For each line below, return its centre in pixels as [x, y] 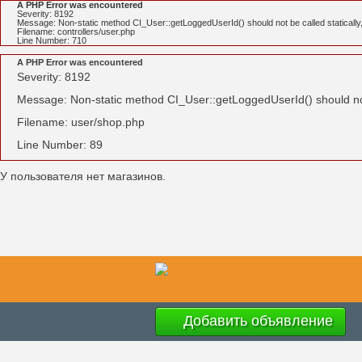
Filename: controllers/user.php [76, 32]
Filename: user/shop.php [81, 122]
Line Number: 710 [52, 40]
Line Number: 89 [60, 145]
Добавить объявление [256, 320]
